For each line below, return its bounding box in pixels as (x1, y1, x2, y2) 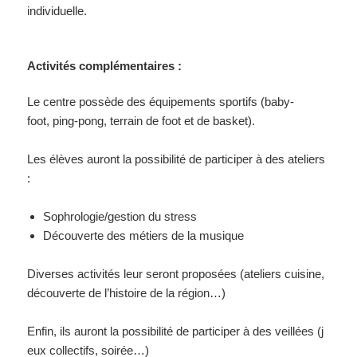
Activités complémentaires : (27, 59, 182, 73)
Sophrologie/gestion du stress (43, 210, 198, 224)
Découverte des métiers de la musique (43, 229, 245, 243)
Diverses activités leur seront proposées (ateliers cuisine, (27, 267, 328, 281)
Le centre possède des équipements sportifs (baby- (27, 95, 295, 109)
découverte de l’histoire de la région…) (27, 286, 226, 300)
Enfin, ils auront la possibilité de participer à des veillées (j (27, 324, 324, 339)
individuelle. (27, 4, 88, 18)
